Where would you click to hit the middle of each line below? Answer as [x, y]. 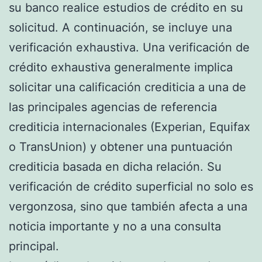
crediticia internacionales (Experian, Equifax [130, 127]
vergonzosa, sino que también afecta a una [128, 206]
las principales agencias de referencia [113, 107]
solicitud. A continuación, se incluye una [120, 27]
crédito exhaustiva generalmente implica [121, 67]
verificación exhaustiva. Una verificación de [129, 47]
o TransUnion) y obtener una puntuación [121, 146]
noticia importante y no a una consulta [115, 226]
